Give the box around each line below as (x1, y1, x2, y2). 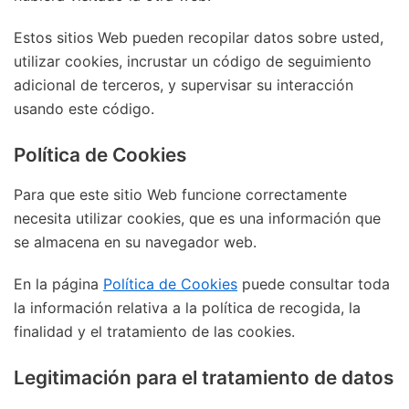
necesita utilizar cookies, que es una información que (14, 208, 381, 227)
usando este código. (14, 99, 154, 118)
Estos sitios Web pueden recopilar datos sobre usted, (14, 27, 383, 47)
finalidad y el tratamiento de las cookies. (14, 321, 295, 341)
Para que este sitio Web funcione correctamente (14, 184, 347, 204)
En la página (14, 274, 103, 293)
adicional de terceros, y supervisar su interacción (14, 75, 353, 94)
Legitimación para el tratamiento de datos (14, 365, 393, 389)
